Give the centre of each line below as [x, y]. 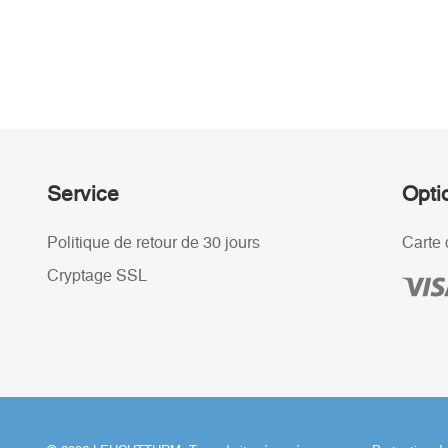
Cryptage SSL [97, 276]
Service [83, 194]
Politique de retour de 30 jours [153, 243]
